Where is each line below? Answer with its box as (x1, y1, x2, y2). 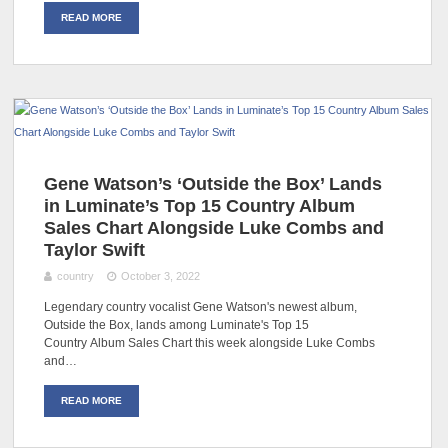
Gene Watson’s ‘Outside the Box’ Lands (44, 173, 383, 194)
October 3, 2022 (120, 270, 200, 283)
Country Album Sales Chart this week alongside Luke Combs (44, 336, 376, 351)
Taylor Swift (44, 239, 146, 260)
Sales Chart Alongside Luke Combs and (44, 217, 385, 238)
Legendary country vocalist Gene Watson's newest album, (44, 300, 358, 315)
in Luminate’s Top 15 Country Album (44, 195, 356, 216)
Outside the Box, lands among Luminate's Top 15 (44, 318, 310, 333)
